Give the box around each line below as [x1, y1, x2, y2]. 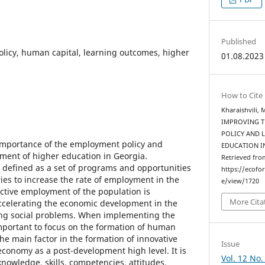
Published [221, 35, 257, 47]
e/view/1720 [221, 176, 260, 185]
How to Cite [221, 89, 263, 101]
